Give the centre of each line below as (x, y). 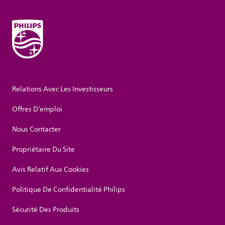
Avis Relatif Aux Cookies (50, 170)
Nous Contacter (36, 130)
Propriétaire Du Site (43, 150)
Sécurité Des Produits (46, 210)
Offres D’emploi (37, 109)
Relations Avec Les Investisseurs (63, 89)
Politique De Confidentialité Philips (69, 190)
